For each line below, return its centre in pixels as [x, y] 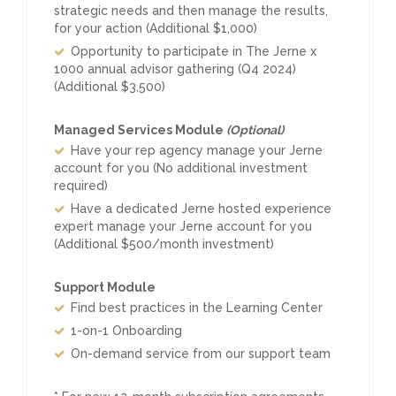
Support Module [105, 287]
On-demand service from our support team [201, 354]
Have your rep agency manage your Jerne [197, 150]
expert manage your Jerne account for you [183, 226]
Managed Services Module [140, 130]
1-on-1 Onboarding [126, 331]
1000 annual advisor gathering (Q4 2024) [175, 69]
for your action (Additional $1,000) [156, 28]
